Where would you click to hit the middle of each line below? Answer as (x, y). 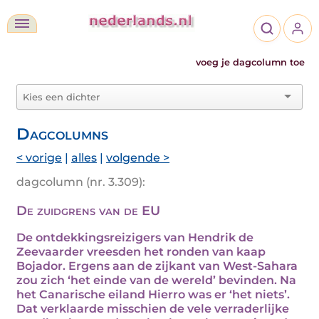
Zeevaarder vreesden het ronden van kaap (141, 252)
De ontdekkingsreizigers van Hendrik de (135, 237)
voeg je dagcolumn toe (250, 62)
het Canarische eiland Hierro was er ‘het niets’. (153, 294)
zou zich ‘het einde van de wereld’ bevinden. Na (156, 280)
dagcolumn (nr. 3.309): (81, 182)
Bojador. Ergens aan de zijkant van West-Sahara (157, 266)
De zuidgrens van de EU (88, 211)
